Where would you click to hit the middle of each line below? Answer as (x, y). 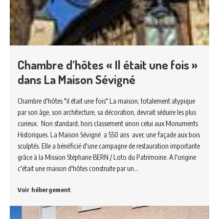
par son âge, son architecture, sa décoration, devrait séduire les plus (107, 112)
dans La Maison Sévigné (77, 79)
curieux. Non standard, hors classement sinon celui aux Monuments (108, 123)
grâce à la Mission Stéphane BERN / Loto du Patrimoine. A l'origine (107, 157)
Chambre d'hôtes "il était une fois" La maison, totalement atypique (106, 101)
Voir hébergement (44, 190)
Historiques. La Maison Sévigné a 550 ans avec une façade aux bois (109, 135)
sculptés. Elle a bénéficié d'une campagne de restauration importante (109, 146)
